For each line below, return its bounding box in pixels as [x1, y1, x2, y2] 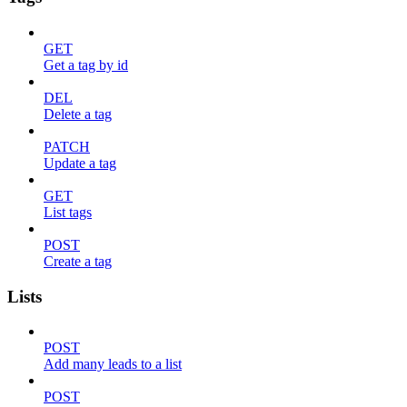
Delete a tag [44, 105, 112, 122]
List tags [44, 203, 92, 220]
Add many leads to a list [44, 356, 182, 372]
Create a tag [44, 253, 112, 269]
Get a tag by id [44, 56, 128, 73]
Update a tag [44, 154, 116, 171]
